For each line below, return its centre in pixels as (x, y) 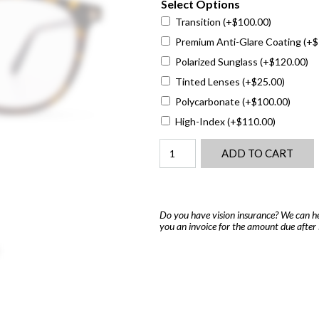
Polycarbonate (209, 102)
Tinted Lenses (209, 82)
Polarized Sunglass (218, 62)
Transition (199, 22)
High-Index (201, 122)
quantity (178, 191)
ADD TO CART (257, 153)
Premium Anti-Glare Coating (239, 42)
